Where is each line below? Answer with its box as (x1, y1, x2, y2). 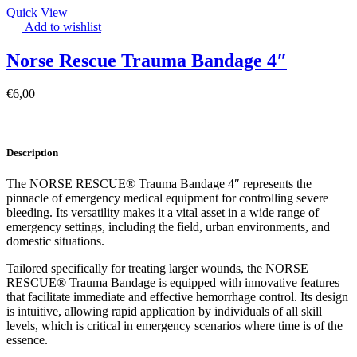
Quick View (6, 5, 68, 19)
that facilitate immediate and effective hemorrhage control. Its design (6, 289, 348, 304)
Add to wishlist (25, 19, 101, 33)
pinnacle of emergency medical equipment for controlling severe (6, 190, 328, 205)
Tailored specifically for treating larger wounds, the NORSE (6, 261, 308, 275)
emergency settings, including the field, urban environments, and (6, 219, 330, 233)
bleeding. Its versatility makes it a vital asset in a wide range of (6, 205, 319, 219)
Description (6, 146, 58, 159)
